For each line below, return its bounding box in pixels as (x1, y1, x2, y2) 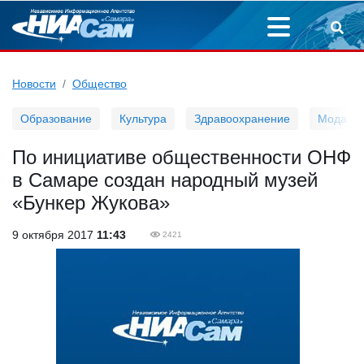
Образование (20, 112, 92, 125)
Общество (72, 77, 127, 90)
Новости (12, 77, 56, 90)
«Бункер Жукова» (12, 192, 170, 214)
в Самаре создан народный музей (12, 169, 318, 191)
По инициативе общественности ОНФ (12, 146, 351, 168)
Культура (119, 112, 167, 125)
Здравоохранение (194, 112, 290, 125)
